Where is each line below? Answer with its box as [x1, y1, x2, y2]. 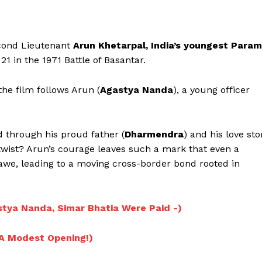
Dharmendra [125, 129, 184, 140]
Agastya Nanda [100, 84, 173, 96]
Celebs [111, 217, 139, 227]
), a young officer [173, 84, 250, 96]
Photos [111, 235, 140, 246]
